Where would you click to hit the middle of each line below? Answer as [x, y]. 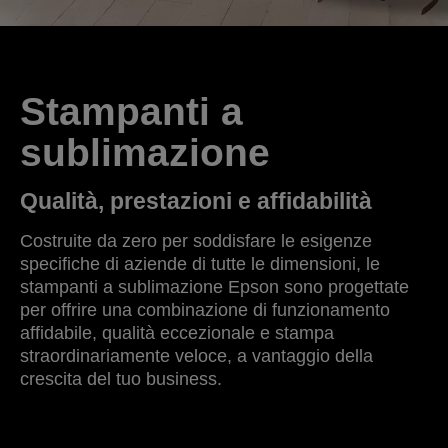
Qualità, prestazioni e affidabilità [196, 201]
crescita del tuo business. [121, 379]
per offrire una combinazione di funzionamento [205, 310]
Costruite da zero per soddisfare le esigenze [196, 241]
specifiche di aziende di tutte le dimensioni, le [200, 264]
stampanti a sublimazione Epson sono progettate [214, 287]
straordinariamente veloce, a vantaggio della [196, 356]
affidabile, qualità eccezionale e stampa [177, 333]
